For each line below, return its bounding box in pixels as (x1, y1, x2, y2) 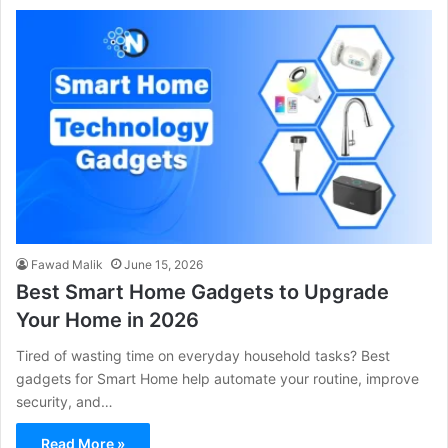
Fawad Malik (31, 257, 103, 273)
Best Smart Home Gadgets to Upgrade (16, 280, 389, 305)
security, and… (16, 393, 113, 411)
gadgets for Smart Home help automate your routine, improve (16, 370, 419, 388)
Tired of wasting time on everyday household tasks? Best (16, 347, 390, 365)
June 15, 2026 (124, 257, 203, 273)
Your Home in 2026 (16, 308, 199, 333)
